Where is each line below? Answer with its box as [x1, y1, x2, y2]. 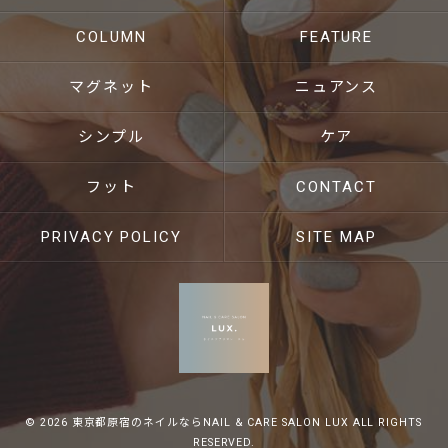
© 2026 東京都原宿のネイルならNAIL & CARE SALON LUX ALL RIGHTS [25, 416, 423, 429]
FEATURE [299, 28, 374, 46]
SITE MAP [296, 228, 377, 246]
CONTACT [296, 178, 377, 196]
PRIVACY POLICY [40, 228, 183, 246]
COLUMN [76, 28, 147, 46]
